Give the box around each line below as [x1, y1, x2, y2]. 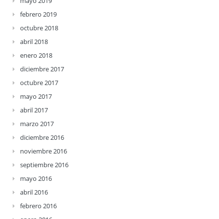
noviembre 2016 [20, 147, 67, 155]
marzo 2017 [20, 119, 54, 128]
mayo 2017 [20, 92, 52, 101]
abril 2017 [20, 106, 48, 114]
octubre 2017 [20, 78, 58, 87]
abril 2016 [20, 188, 48, 197]
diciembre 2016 [20, 133, 64, 142]
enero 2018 [20, 51, 52, 60]
